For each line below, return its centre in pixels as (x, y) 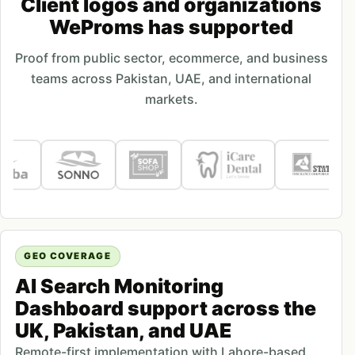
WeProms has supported (171, 27)
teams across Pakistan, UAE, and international (171, 79)
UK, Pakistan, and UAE (123, 330)
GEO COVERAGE (68, 256)
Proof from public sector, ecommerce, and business (171, 58)
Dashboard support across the (165, 308)
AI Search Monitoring (119, 286)
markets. (171, 99)
